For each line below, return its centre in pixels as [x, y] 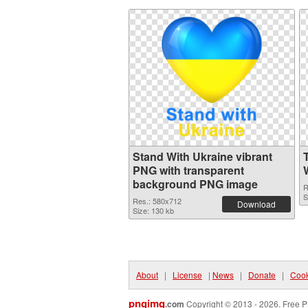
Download [256, 204]
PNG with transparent [188, 170]
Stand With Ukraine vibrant [202, 156]
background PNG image [195, 184]
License [187, 275]
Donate [262, 275]
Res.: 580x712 [157, 201]
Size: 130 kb [153, 210]
